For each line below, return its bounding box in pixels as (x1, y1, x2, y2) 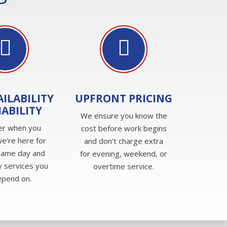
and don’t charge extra (84, 135, 163, 146)
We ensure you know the (80, 110, 167, 121)
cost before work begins (81, 123, 167, 133)
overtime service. (93, 161, 154, 171)
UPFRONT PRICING (75, 91, 172, 105)
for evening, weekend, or (80, 148, 167, 159)
